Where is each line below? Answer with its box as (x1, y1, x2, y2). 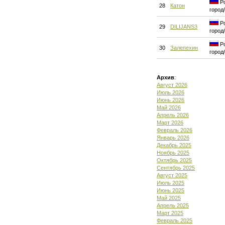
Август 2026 (157, 82, 187, 88)
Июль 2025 (157, 180, 184, 186)
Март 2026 (157, 120, 183, 126)
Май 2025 (157, 195, 181, 201)
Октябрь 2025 (157, 157, 192, 163)
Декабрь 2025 (157, 142, 191, 148)
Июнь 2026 (157, 97, 184, 103)
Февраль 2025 (157, 217, 192, 223)
